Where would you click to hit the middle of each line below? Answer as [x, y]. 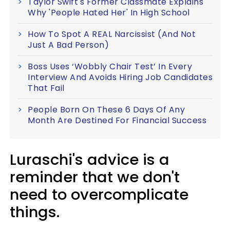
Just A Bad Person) [68, 45]
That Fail [46, 88]
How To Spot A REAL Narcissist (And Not [112, 34]
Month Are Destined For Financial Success [117, 120]
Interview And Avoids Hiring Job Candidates [120, 77]
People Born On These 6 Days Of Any [106, 110]
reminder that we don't [95, 177]
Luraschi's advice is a [90, 160]
